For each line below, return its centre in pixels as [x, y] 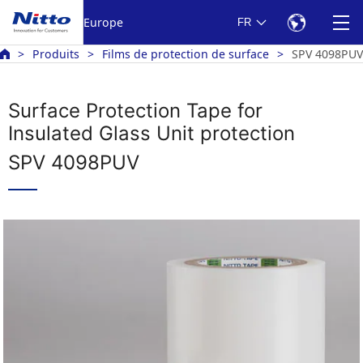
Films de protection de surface [186, 54]
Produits [56, 54]
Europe [103, 22]
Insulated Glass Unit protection [152, 133]
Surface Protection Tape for [135, 111]
